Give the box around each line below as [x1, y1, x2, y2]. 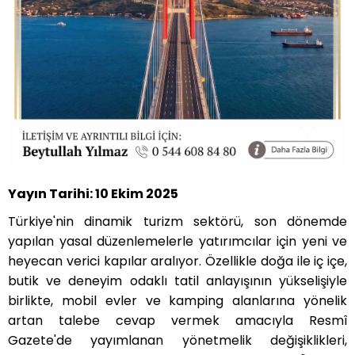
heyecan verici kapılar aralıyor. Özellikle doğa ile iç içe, [8, 252, 347, 271]
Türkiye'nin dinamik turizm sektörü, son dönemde [8, 212, 347, 231]
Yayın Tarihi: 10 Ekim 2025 [8, 185, 178, 204]
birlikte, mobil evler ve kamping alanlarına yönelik [8, 292, 347, 311]
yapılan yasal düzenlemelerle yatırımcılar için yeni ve [8, 232, 347, 251]
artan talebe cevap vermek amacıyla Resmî [8, 311, 347, 330]
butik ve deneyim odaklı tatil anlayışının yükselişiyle [8, 272, 347, 291]
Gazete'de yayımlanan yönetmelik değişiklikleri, [8, 331, 347, 350]
